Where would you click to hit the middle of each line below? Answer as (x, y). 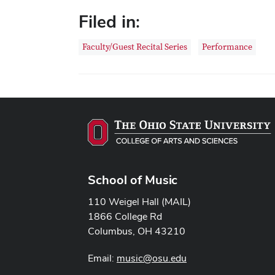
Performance (227, 47)
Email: (102, 258)
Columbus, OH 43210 (137, 231)
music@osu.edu (152, 258)
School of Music (133, 180)
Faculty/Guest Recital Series (135, 47)
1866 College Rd (125, 216)
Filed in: (109, 21)
